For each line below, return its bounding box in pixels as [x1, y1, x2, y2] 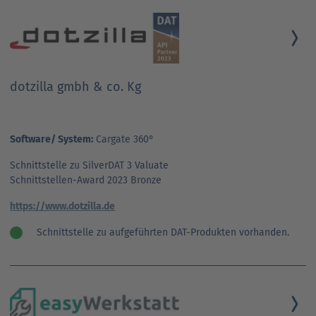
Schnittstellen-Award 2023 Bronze [10, 174, 162, 186]
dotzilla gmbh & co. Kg [10, 78, 141, 95]
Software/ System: [10, 133, 93, 145]
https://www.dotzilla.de [10, 200, 115, 212]
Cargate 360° [93, 133, 154, 145]
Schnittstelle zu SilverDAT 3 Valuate [10, 159, 169, 171]
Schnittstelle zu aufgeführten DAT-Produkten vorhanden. [37, 226, 289, 238]
